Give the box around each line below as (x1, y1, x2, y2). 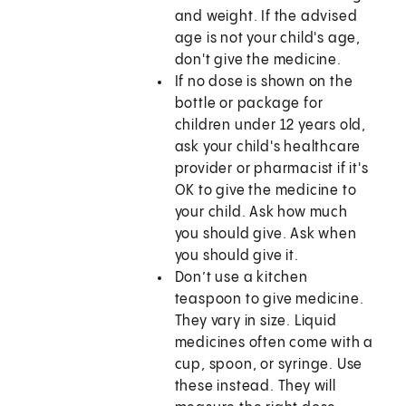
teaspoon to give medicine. (174, 292, 364, 308)
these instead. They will (174, 379, 336, 395)
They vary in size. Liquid (174, 314, 337, 330)
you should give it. (174, 248, 299, 265)
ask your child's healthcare (174, 140, 362, 156)
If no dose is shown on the (174, 74, 353, 91)
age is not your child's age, (174, 31, 362, 47)
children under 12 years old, (174, 118, 367, 134)
